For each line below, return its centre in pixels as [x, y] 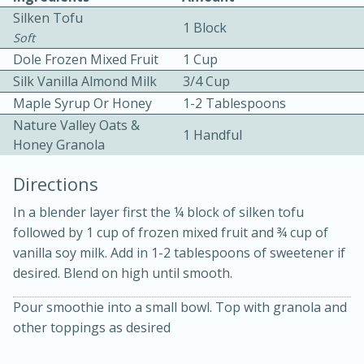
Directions [56, 183]
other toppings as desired [92, 327]
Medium [121, 242]
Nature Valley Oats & [76, 126]
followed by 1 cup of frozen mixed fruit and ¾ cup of [171, 232]
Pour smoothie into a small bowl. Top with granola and [180, 307]
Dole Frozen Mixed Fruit [86, 60]
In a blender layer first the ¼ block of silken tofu [158, 212]
